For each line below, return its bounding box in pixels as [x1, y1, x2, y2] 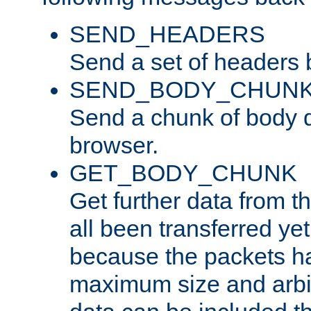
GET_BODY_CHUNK [69, 159, 297, 186]
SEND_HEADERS [69, 20, 265, 47]
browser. [69, 131, 158, 158]
